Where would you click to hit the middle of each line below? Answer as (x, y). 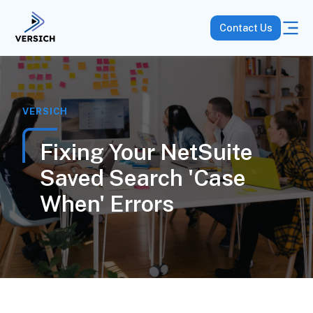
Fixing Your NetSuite (146, 152)
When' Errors (107, 204)
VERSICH (45, 111)
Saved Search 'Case (143, 178)
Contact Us (246, 28)
